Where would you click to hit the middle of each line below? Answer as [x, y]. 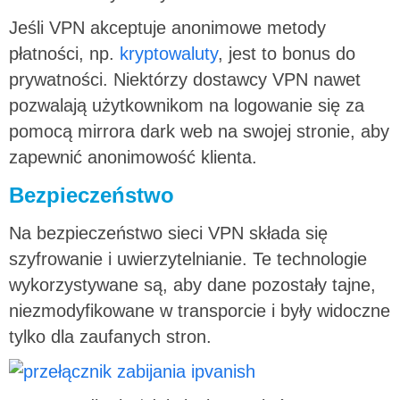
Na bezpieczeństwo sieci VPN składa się [168, 233]
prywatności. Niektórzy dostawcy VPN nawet [185, 79]
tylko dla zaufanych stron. [110, 336]
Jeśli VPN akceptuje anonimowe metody [167, 27]
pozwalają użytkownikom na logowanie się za [187, 105]
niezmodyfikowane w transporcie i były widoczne [200, 310]
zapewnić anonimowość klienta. [133, 157]
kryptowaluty [166, 53]
